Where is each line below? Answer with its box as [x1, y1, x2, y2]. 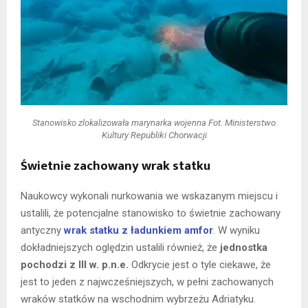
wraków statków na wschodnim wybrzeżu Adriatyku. [21, 293, 256, 306]
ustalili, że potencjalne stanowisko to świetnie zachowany [21, 207, 280, 220]
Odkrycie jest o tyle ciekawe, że [129, 258, 271, 272]
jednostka [220, 241, 267, 254]
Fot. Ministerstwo [208, 117, 276, 128]
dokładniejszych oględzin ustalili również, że [21, 241, 220, 254]
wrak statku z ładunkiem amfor [64, 224, 213, 237]
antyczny [21, 224, 64, 237]
